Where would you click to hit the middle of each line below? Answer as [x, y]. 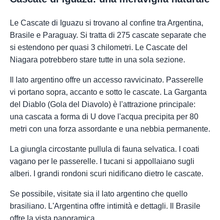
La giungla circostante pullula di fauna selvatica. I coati [105, 149]
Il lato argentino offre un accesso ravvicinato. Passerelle [107, 80]
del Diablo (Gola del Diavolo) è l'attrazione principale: [103, 104]
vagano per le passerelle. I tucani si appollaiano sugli [102, 161]
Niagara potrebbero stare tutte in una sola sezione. [97, 59]
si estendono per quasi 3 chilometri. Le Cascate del [99, 47]
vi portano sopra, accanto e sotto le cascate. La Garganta [108, 92]
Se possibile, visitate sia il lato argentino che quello [99, 193]
